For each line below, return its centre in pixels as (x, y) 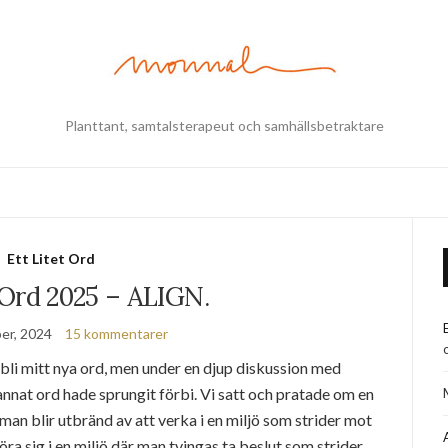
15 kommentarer (117, 333)
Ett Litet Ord (50, 258)
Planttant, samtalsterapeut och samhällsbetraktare (224, 125)
